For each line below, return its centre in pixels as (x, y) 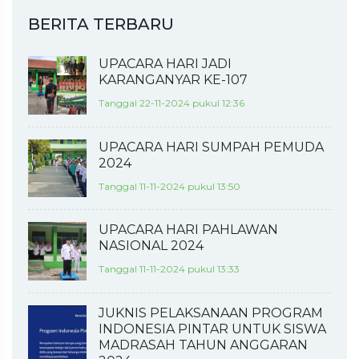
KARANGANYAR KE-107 (173, 80)
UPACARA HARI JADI (165, 64)
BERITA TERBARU (101, 24)
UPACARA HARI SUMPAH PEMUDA (211, 147)
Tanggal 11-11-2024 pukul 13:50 (169, 186)
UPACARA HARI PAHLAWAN (188, 230)
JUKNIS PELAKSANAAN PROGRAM (210, 313)
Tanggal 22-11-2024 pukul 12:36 (171, 103)
